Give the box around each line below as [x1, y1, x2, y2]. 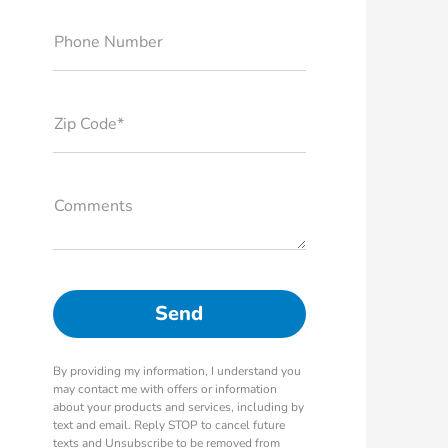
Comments [53, 195, 133, 217]
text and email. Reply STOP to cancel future [52, 417, 285, 433]
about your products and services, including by [52, 399, 304, 415]
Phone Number [53, 31, 163, 53]
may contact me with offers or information [52, 381, 277, 397]
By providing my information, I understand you [52, 363, 301, 379]
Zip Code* [53, 113, 124, 135]
